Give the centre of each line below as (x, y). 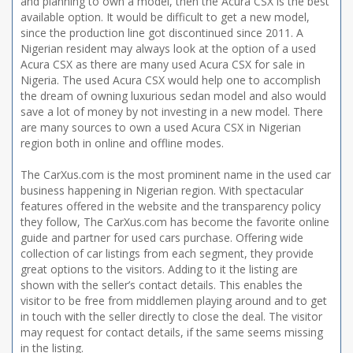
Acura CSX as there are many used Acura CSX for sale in (163, 64)
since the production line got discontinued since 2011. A (162, 33)
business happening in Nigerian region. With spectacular (162, 190)
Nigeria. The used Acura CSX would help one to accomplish (171, 80)
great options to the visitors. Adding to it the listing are (159, 269)
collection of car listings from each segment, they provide (167, 253)
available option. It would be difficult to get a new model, (165, 17)
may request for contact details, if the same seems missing (172, 332)
